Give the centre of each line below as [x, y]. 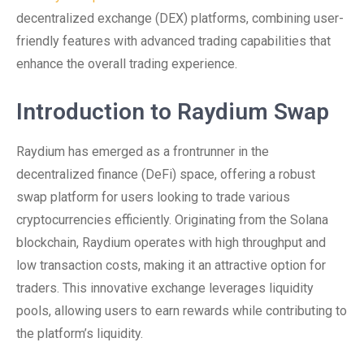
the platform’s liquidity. [80, 334]
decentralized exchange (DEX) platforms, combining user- [180, 18]
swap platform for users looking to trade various [153, 197]
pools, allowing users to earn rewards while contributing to [182, 311]
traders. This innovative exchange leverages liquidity [165, 288]
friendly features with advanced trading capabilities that [173, 41]
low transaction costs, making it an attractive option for [171, 265]
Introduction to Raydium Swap [173, 112]
